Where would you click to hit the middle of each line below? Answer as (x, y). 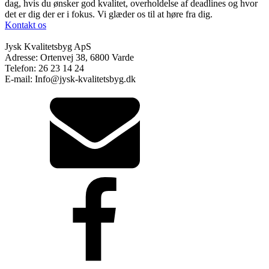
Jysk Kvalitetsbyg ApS (48, 47)
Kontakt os (26, 25)
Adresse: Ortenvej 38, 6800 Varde (69, 58)
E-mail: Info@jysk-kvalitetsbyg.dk (70, 79)
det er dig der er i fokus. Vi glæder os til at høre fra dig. (109, 14)
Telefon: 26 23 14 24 (44, 68)
